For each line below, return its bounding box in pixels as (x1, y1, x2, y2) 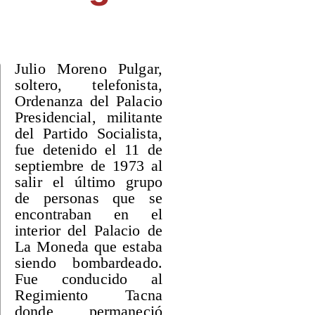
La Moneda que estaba (15, 238, 162, 255)
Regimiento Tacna (15, 286, 162, 304)
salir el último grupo (15, 173, 162, 191)
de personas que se (15, 189, 162, 207)
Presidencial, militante (15, 108, 162, 126)
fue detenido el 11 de (15, 141, 162, 158)
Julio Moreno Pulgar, (15, 60, 162, 77)
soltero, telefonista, (15, 76, 162, 94)
